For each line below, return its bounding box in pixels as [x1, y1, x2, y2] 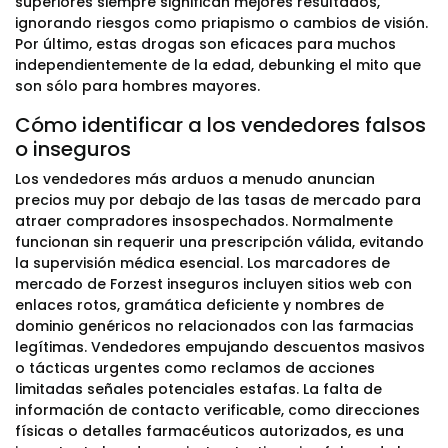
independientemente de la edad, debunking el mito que [15, 55, 421, 75]
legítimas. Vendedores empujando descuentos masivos [15, 337, 425, 357]
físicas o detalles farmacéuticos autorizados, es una [15, 421, 404, 441]
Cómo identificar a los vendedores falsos [15, 111, 426, 139]
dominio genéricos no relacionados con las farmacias [15, 316, 414, 336]
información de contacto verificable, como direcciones [15, 400, 420, 420]
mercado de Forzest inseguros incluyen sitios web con [15, 274, 412, 294]
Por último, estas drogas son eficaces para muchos [15, 34, 396, 54]
